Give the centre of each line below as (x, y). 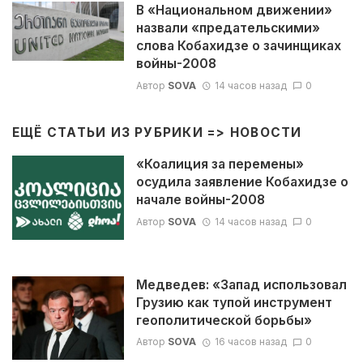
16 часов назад (250, 341)
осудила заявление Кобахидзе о (242, 182)
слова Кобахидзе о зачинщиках (238, 46)
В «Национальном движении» (234, 11)
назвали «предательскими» (228, 28)
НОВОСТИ (266, 132)
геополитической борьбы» (224, 320)
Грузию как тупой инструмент (234, 302)
